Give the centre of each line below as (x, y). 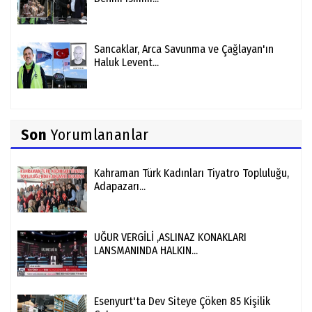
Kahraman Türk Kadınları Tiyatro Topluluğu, (192, 173)
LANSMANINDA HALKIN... (146, 251)
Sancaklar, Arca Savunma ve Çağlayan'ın (184, 49)
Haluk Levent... (126, 63)
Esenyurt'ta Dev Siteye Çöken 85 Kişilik (182, 302)
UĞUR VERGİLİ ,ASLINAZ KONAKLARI (170, 237)
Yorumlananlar (98, 135)
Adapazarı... (120, 187)
